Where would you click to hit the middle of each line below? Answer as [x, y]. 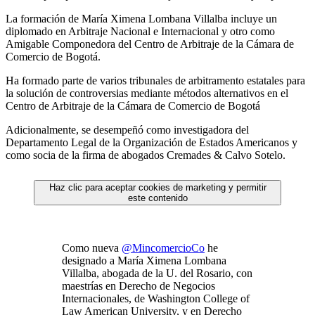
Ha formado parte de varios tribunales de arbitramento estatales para [155, 80]
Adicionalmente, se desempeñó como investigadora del [127, 129]
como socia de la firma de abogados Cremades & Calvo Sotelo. [146, 155]
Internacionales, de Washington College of [156, 298]
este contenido [157, 198]
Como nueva [92, 247]
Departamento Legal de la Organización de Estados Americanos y [152, 142]
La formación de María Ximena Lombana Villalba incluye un [141, 18]
